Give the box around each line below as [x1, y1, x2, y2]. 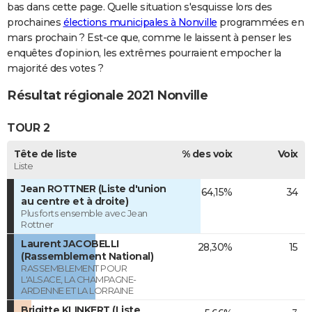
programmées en [217, 15, 304, 29]
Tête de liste [14, 148, 77, 161]
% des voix [181, 148, 233, 161]
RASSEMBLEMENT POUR [21, 263, 127, 274]
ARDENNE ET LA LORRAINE [21, 285, 133, 297]
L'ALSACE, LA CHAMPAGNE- [21, 274, 136, 286]
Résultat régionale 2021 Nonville [7, 88, 208, 104]
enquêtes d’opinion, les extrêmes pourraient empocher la [7, 46, 281, 59]
